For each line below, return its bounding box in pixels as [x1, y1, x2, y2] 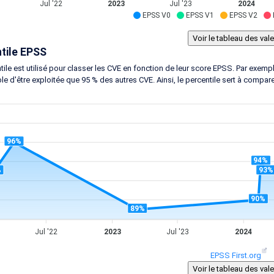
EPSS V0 [142, 10, 171, 20]
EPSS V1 [185, 10, 214, 20]
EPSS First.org [210, 251, 261, 260]
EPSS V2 [229, 10, 257, 20]
